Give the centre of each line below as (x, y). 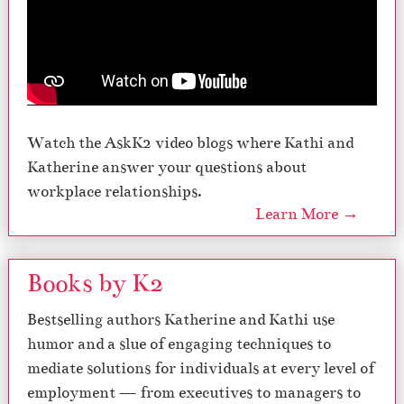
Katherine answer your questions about (167, 168)
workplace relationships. (115, 192)
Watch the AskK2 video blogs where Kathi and (190, 143)
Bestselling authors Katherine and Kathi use (181, 320)
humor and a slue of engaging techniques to (179, 344)
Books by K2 (95, 284)
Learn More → (307, 215)
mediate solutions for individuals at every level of (201, 369)
